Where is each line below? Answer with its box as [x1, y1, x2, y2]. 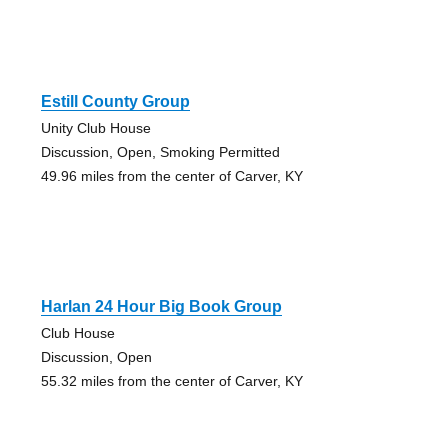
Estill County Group [40, 93, 190, 111]
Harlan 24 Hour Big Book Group [40, 298, 282, 316]
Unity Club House [40, 120, 151, 137]
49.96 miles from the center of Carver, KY [40, 168, 303, 185]
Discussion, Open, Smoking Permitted [40, 144, 280, 161]
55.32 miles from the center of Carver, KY [40, 373, 303, 390]
